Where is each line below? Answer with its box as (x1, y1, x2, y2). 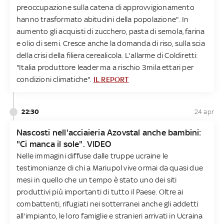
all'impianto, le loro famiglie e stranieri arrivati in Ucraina (16, 211, 203, 220)
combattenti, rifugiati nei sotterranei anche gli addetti (16, 199, 198, 208)
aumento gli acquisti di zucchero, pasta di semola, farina (16, 26, 205, 35)
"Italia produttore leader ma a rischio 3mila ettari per (16, 62, 194, 71)
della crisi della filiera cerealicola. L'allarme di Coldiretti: (16, 50, 198, 59)
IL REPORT (93, 74, 129, 83)
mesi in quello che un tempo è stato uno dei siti (16, 175, 177, 184)
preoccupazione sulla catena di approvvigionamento (16, 2, 194, 11)
